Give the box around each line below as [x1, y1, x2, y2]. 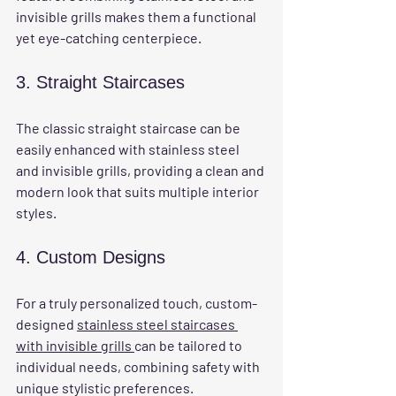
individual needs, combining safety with [16, 357, 263, 375]
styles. [16, 203, 57, 221]
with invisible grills [16, 336, 134, 354]
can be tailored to [134, 336, 245, 354]
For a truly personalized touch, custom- [16, 293, 257, 311]
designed [16, 315, 77, 332]
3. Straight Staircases [16, 72, 185, 92]
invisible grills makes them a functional [16, 7, 259, 25]
